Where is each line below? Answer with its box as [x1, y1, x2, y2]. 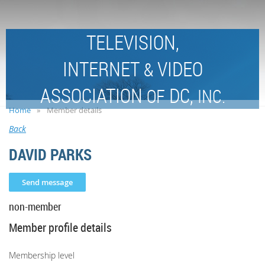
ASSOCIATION [40, 82, 147, 109]
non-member [9, 199, 62, 214]
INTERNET [62, 56, 144, 83]
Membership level [9, 250, 75, 261]
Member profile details [9, 219, 112, 236]
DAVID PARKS [9, 144, 92, 166]
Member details [47, 105, 102, 116]
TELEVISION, [86, 29, 179, 56]
